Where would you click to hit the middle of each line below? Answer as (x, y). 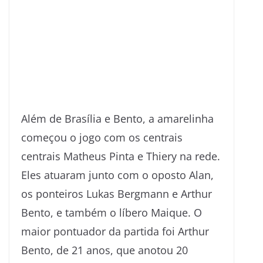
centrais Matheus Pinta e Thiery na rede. (121, 156)
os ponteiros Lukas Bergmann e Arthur (117, 194)
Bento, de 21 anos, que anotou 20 (104, 250)
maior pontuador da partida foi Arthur (115, 232)
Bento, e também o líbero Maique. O (112, 213)
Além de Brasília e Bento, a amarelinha (117, 119)
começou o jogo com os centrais (102, 138)
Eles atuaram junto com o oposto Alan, (117, 175)
